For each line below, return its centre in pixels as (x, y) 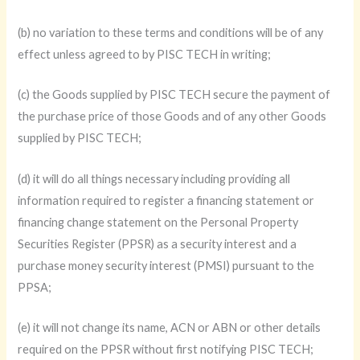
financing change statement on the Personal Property (158, 222)
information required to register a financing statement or (166, 200)
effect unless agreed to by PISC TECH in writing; (145, 55)
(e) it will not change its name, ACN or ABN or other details (170, 328)
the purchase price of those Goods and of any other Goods (172, 117)
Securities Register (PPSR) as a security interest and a (157, 243)
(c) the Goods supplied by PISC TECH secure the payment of (174, 95)
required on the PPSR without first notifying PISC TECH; (166, 350)
